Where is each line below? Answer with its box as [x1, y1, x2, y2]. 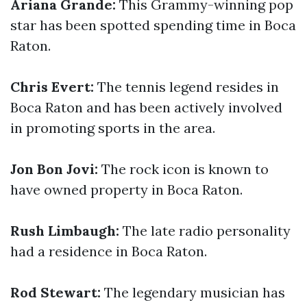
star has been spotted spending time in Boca [10, 16, 296, 34]
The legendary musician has [101, 284, 285, 301]
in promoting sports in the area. [10, 119, 215, 136]
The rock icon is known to [98, 160, 269, 177]
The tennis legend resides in [94, 78, 279, 95]
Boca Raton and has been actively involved [10, 99, 282, 116]
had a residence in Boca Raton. [10, 243, 207, 260]
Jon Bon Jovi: [10, 160, 98, 177]
